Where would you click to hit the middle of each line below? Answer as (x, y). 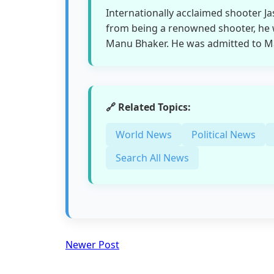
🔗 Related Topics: (148, 107)
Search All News (152, 157)
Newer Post (92, 244)
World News (144, 134)
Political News (224, 134)
